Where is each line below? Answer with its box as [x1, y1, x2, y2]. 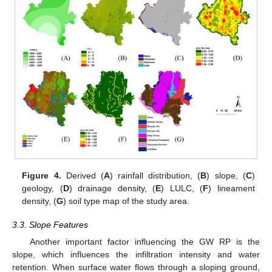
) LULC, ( [161, 183, 203, 194]
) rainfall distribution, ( [109, 171, 201, 181]
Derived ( [61, 171, 104, 181]
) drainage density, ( [69, 183, 156, 194]
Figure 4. [22, 171, 61, 181]
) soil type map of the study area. [63, 196, 190, 206]
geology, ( [22, 183, 63, 194]
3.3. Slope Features [12, 219, 88, 229]
